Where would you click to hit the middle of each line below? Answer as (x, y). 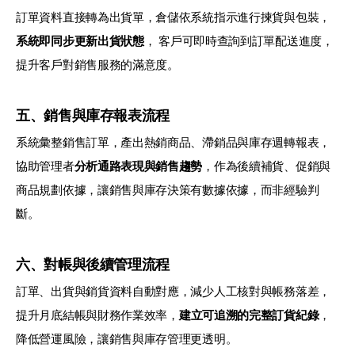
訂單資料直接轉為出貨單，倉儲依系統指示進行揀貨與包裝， (173, 17)
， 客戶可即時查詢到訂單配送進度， (239, 40)
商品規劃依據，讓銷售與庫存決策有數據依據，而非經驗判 (168, 189)
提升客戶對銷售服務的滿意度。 (97, 64)
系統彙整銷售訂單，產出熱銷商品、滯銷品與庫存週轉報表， (173, 142)
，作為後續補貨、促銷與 (266, 166)
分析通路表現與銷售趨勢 (138, 166)
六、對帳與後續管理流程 (93, 264)
